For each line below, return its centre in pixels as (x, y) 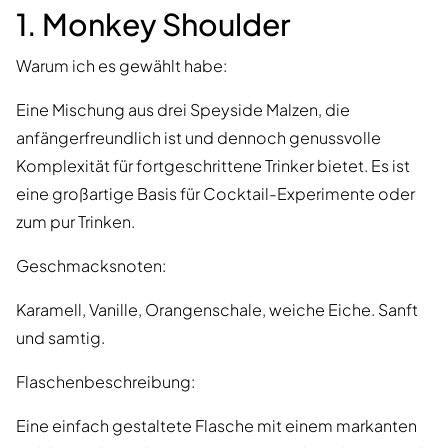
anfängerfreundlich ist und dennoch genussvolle (198, 138)
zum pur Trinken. (75, 222)
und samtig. (60, 338)
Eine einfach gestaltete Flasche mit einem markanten (216, 426)
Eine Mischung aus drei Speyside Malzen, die (183, 110)
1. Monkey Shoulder (153, 24)
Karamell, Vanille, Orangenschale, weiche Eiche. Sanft (217, 310)
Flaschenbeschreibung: (105, 382)
